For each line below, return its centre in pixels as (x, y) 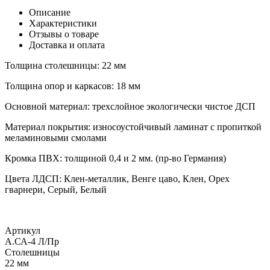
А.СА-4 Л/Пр (32, 241)
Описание (50, 12)
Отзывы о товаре (64, 34)
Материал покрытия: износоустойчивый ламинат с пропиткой (133, 127)
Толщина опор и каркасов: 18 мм (73, 86)
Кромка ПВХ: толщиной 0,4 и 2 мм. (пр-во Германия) (115, 158)
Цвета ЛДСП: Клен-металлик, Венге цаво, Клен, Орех (117, 179)
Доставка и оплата (67, 45)
